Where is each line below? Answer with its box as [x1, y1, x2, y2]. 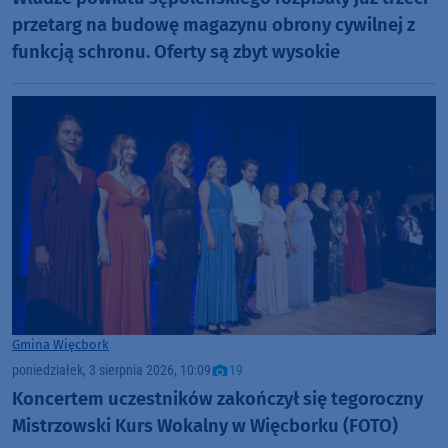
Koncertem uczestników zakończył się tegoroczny [12, 387, 423, 410]
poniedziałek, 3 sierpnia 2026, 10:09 [12, 361, 211, 379]
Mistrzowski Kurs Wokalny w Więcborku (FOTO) [12, 414, 398, 437]
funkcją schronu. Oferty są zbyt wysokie [12, 40, 340, 63]
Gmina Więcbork [12, 336, 109, 352]
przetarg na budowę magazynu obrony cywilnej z [12, 13, 415, 36]
